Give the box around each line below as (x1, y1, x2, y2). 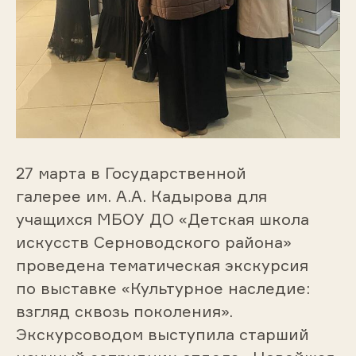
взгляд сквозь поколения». (15, 301, 233, 322)
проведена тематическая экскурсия (15, 255, 308, 276)
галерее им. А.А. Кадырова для (15, 186, 267, 207)
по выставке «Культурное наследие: (15, 278, 310, 299)
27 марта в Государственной (15, 163, 246, 184)
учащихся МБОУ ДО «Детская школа (15, 209, 309, 230)
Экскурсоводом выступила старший (15, 324, 309, 345)
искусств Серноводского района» (15, 232, 292, 253)
